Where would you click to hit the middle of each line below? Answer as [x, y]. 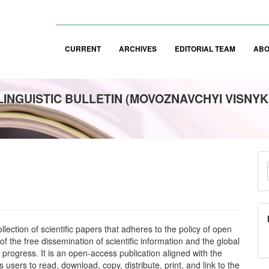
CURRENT [83, 49]
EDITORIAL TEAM [205, 49]
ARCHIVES [138, 49]
